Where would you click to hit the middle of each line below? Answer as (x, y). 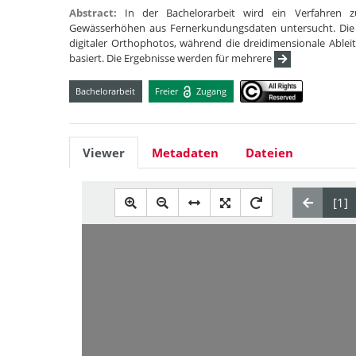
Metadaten (185, 153)
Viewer (104, 153)
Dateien (269, 153)
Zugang (211, 91)
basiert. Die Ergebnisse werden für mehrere (172, 58)
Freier (168, 91)
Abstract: (97, 13)
